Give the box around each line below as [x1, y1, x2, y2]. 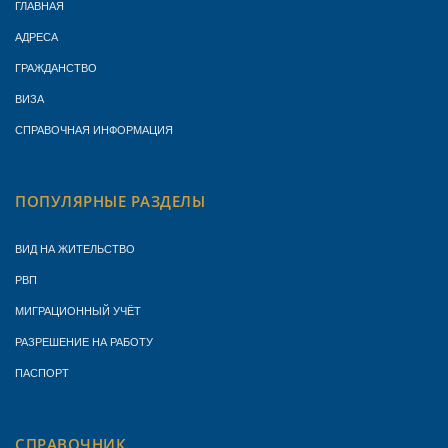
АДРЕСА [15, 28, 58, 44]
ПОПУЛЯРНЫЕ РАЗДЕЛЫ [15, 191, 205, 211]
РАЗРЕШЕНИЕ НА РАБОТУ [15, 333, 153, 349]
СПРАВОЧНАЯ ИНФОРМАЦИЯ [15, 121, 173, 137]
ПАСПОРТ [15, 364, 69, 380]
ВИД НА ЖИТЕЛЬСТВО [15, 240, 135, 256]
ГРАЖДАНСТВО [15, 59, 97, 75]
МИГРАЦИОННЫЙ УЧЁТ [15, 302, 141, 318]
